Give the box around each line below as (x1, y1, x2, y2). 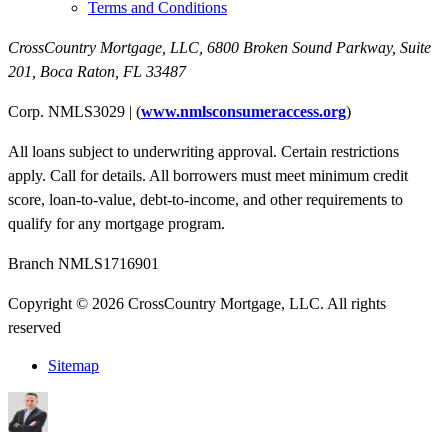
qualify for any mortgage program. (8, 214, 225, 232)
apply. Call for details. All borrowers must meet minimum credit (8, 166, 408, 184)
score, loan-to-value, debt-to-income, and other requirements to (8, 190, 403, 208)
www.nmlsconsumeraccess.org (141, 102, 346, 120)
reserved (8, 318, 61, 336)
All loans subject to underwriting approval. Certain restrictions (8, 142, 399, 160)
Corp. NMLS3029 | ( (8, 102, 141, 120)
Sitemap (48, 356, 99, 374)
